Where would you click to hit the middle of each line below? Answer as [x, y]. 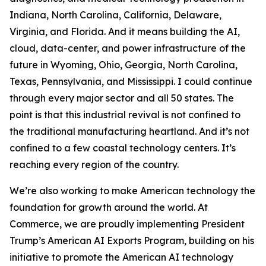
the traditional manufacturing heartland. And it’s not [129, 131]
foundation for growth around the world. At [109, 207]
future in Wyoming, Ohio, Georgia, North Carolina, [123, 65]
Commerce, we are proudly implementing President [127, 224]
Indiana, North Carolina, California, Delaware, [115, 15]
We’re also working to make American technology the [132, 191]
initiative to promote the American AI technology [121, 257]
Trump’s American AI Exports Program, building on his [132, 240]
